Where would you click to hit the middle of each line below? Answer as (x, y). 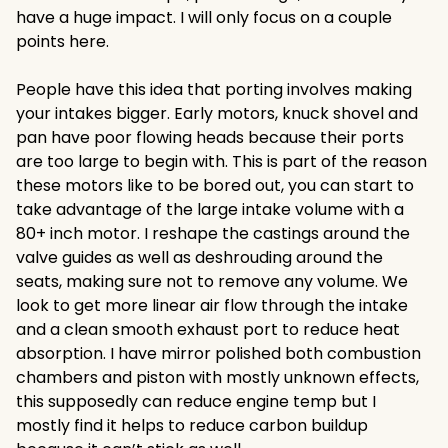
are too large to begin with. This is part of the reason (221, 161)
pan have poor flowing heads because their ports (210, 137)
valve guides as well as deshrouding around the (199, 257)
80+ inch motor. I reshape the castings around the (213, 233)
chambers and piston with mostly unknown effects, (217, 377)
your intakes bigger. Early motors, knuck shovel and (217, 113)
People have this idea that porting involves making (214, 89)
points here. (62, 41)
